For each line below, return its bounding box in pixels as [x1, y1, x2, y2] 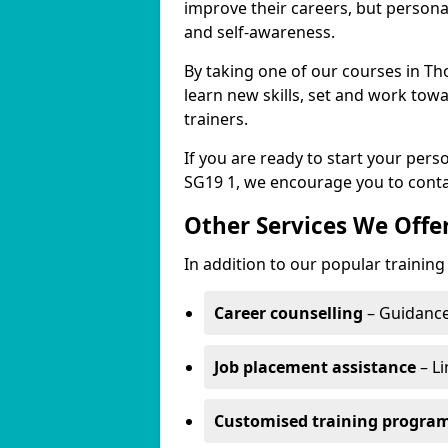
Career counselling [214, 302, 363, 324]
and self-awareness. [184, 21, 335, 43]
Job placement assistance [214, 356, 416, 378]
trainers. [184, 108, 248, 130]
